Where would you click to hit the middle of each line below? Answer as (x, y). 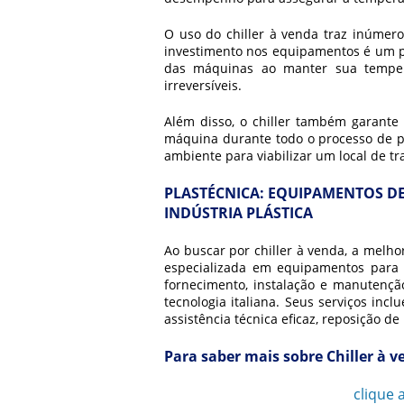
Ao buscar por (210, 250)
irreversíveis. (205, 85)
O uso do (196, 34)
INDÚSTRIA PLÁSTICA (239, 213)
